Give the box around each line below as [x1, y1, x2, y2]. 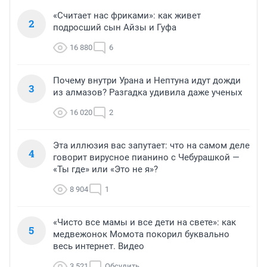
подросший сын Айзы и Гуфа [53, 22, 176, 33]
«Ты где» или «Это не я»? [53, 164, 158, 175]
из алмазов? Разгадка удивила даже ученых [53, 87, 242, 98]
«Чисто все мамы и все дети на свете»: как [53, 217, 236, 228]
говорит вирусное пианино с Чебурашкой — [53, 152, 240, 163]
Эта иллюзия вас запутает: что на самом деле [53, 140, 250, 151]
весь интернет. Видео [53, 241, 144, 252]
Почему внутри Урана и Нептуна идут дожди [53, 75, 241, 86]
